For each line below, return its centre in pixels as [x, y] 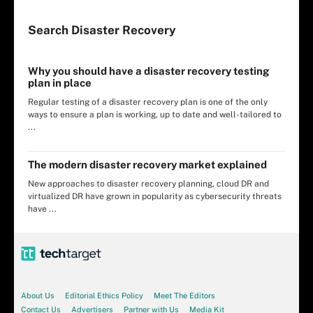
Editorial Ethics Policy [104, 296]
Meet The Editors [184, 296]
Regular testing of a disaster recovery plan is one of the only [148, 102]
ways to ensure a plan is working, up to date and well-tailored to [155, 115]
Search [50, 30]
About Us [38, 296]
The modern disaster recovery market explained [147, 165]
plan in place [60, 83]
